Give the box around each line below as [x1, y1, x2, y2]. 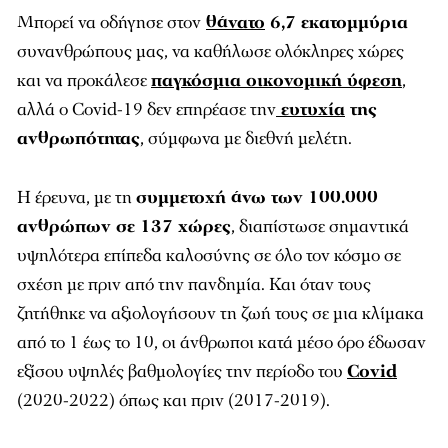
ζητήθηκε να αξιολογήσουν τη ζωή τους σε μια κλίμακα [17, 302, 424, 325]
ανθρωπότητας [17, 127, 140, 150]
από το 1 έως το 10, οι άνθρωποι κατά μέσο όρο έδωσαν [17, 331, 426, 354]
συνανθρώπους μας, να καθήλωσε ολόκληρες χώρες [17, 40, 404, 63]
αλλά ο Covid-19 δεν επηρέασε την [17, 98, 276, 121]
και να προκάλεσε [17, 69, 151, 92]
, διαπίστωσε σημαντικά [231, 215, 409, 238]
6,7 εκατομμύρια [265, 11, 408, 34]
